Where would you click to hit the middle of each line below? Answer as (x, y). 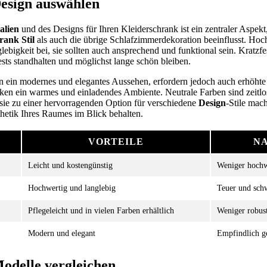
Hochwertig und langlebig (72, 188)
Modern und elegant (62, 233)
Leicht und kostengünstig (70, 165)
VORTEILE (116, 142)
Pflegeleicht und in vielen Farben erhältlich (101, 211)
